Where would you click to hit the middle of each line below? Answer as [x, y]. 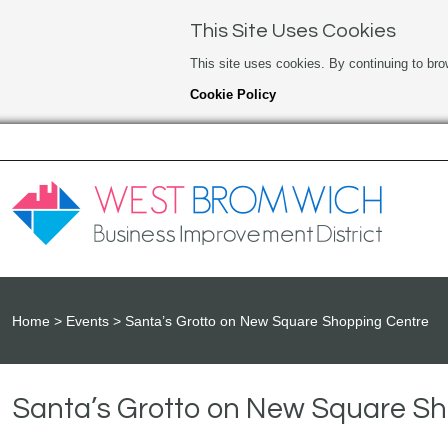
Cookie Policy [232, 94]
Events [87, 321]
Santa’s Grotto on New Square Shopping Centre [277, 321]
